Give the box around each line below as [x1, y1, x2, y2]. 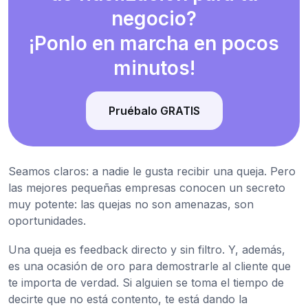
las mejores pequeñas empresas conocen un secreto [8, 180, 285, 195]
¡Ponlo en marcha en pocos [29, 31, 279, 55]
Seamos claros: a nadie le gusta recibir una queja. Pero [8, 164, 296, 178]
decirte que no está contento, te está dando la [8, 291, 247, 306]
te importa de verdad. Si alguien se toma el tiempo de [8, 275, 284, 289]
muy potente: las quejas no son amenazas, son [8, 197, 254, 211]
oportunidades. [8, 213, 86, 228]
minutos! [113, 56, 195, 80]
